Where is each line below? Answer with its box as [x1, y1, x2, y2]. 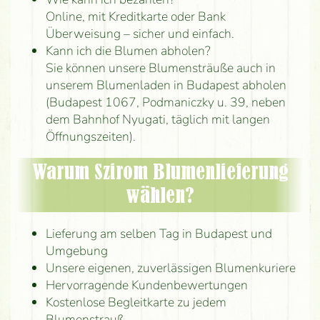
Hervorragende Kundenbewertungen [45, 276, 248, 294]
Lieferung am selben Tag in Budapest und [45, 224, 272, 242]
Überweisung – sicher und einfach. [45, 25, 234, 43]
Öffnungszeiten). [45, 128, 136, 146]
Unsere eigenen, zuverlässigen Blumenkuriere [45, 259, 296, 276]
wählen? [126, 186, 194, 206]
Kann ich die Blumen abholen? [45, 42, 211, 60]
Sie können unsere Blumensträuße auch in [45, 59, 276, 77]
